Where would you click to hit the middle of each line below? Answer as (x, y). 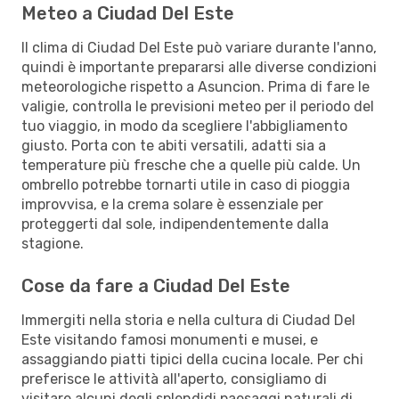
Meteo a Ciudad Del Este (128, 13)
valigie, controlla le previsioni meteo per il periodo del (198, 106)
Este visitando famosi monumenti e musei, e (170, 339)
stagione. (53, 243)
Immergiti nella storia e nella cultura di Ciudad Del (188, 320)
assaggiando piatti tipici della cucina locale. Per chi (192, 359)
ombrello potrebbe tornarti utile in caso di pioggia (186, 184)
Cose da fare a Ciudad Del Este (156, 285)
